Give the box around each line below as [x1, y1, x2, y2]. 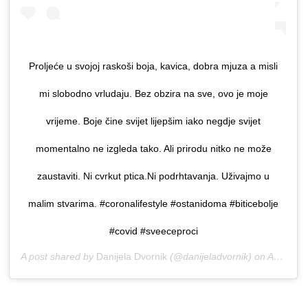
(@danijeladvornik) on [167, 251, 267, 263]
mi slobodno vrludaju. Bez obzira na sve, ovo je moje [38, 88, 268, 100]
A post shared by [21, 251, 96, 263]
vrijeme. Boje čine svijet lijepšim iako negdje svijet [46, 115, 261, 127]
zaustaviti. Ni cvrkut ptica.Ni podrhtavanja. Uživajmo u [37, 170, 269, 182]
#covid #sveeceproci [109, 225, 198, 237]
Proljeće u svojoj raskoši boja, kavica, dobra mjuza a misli [29, 60, 278, 72]
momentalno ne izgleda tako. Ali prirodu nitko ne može [35, 143, 272, 155]
